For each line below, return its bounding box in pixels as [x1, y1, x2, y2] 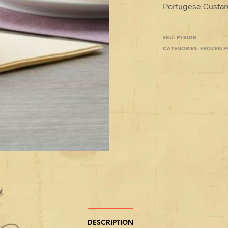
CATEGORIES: [163, 46, 201, 52]
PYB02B [177, 35, 197, 41]
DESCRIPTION [87, 220, 133, 227]
